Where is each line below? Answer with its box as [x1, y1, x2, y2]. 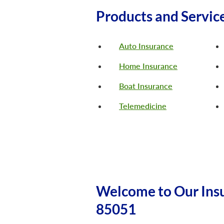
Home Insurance [119, 61, 177, 71]
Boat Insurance [119, 81, 172, 91]
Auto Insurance [119, 41, 173, 51]
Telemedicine [119, 101, 166, 111]
